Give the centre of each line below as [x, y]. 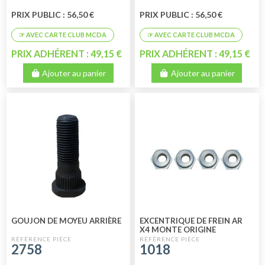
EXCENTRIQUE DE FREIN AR [191, 220]
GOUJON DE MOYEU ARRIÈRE [66, 220]
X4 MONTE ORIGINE [178, 229]
